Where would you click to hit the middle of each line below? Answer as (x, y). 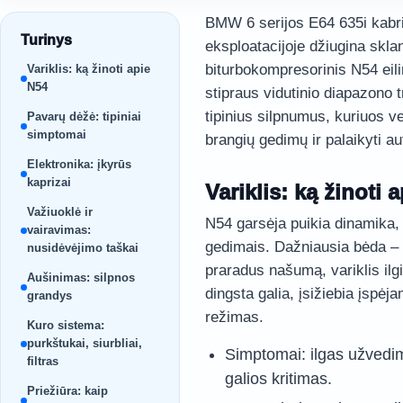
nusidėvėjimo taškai (83, 248)
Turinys (46, 40)
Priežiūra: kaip (67, 391)
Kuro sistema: (66, 325)
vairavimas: (59, 230)
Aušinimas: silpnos (81, 278)
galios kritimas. (278, 379)
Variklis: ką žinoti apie (89, 69)
